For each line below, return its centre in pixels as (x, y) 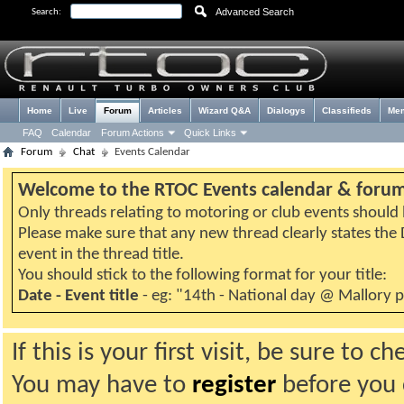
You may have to (102, 386)
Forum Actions (133, 133)
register (234, 386)
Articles (165, 110)
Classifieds (347, 110)
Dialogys (286, 110)
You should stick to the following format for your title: (202, 275)
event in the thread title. (101, 255)
